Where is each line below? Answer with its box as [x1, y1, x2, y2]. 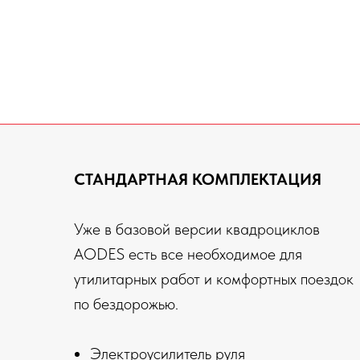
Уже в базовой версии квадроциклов [74, 219, 320, 239]
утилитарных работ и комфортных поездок [74, 269, 354, 289]
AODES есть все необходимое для [74, 244, 302, 264]
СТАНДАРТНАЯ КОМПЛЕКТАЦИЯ [74, 170, 321, 190]
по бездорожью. [74, 294, 178, 314]
